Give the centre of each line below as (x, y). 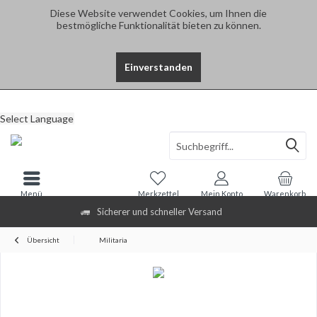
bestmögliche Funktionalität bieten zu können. (158, 25)
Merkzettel (158, 194)
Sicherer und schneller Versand (160, 211)
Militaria (113, 240)
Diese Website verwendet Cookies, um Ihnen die (158, 13)
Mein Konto (221, 194)
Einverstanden (158, 67)
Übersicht (43, 240)
